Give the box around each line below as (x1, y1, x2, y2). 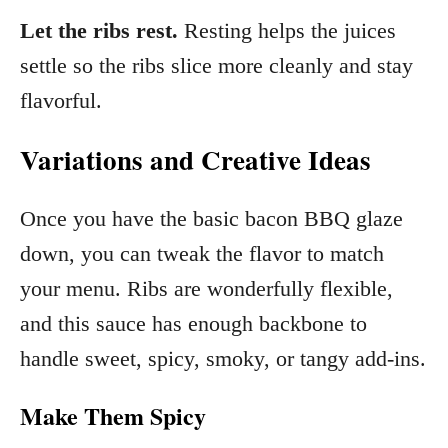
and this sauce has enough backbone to (20, 311, 367, 337)
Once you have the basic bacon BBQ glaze (20, 206, 403, 232)
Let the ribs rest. (20, 18, 178, 44)
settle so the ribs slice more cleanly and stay (20, 53, 413, 79)
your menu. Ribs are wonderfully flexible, (20, 276, 393, 302)
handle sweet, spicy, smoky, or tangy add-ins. (20, 346, 426, 372)
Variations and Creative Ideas (20, 140, 371, 180)
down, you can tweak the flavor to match (20, 241, 384, 267)
